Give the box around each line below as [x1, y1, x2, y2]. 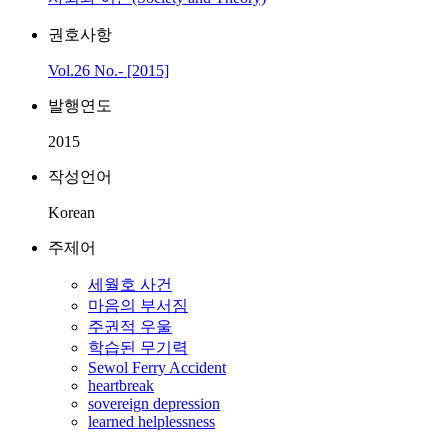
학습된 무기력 [88, 339, 188, 356]
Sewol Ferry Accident [88, 359, 226, 376]
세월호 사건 [88, 276, 172, 293]
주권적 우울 [88, 318, 172, 335]
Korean [48, 204, 95, 221]
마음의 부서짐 [88, 297, 188, 314]
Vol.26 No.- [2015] [48, 62, 169, 79]
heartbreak [88, 377, 154, 394]
